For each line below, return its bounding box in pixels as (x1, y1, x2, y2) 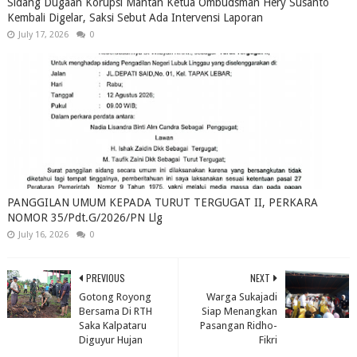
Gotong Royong (78, 291, 151, 303)
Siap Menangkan (202, 305, 278, 317)
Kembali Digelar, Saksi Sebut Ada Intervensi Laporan (6, 11, 263, 24)
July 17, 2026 (18, 29, 69, 40)
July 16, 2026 (18, 229, 69, 240)
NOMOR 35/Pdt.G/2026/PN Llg (6, 211, 163, 224)
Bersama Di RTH (78, 305, 152, 317)
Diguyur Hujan (78, 334, 143, 346)
